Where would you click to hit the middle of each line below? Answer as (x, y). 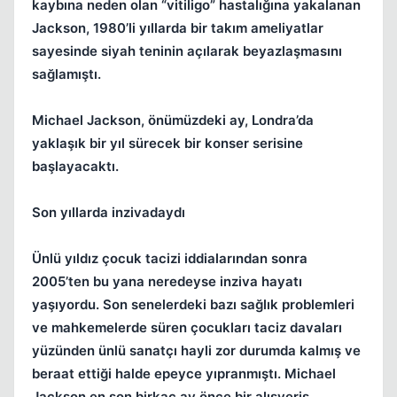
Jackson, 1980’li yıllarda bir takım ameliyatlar (178, 28)
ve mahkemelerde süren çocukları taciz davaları (187, 327)
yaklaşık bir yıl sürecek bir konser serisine (167, 143)
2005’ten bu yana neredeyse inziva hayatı (167, 281)
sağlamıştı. (66, 74)
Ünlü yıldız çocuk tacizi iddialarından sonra (170, 258)
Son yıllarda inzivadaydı (109, 212)
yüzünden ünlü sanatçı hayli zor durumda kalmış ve (196, 350)
